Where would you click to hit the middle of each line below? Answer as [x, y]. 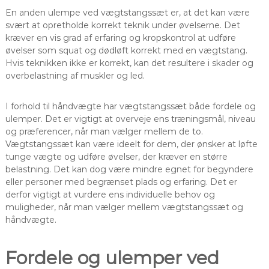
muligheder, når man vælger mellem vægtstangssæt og [124, 207]
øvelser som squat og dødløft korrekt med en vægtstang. [126, 50]
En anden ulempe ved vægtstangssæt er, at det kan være [127, 12]
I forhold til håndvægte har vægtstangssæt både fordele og [130, 106]
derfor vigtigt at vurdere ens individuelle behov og [110, 194]
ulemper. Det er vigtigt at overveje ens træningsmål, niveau [130, 119]
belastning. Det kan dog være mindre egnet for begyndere [129, 169]
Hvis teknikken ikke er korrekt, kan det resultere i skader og [129, 63]
